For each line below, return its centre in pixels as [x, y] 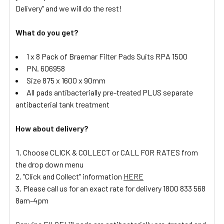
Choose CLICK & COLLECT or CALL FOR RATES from [110, 152]
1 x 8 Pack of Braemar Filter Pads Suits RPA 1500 [107, 56]
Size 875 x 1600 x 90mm [66, 80]
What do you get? [47, 32]
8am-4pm [32, 200]
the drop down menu [49, 164]
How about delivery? [52, 128]
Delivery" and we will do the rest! [69, 8]
